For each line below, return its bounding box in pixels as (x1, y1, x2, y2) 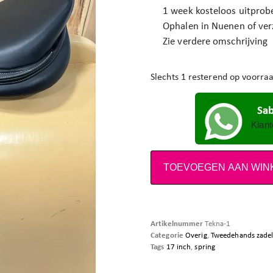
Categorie (151, 230, 183, 239)
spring (194, 241, 216, 251)
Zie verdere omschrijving (163, 34, 268, 48)
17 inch (166, 241, 191, 251)
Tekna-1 (205, 218, 231, 228)
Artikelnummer (151, 218, 205, 228)
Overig (185, 230, 207, 239)
